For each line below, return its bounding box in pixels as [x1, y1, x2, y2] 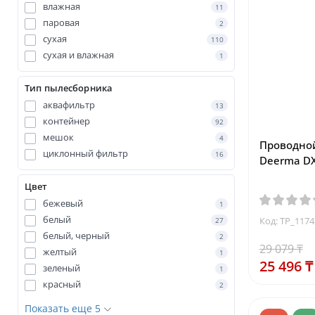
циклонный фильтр [43, 147, 128, 160]
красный [43, 278, 81, 290]
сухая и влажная [43, 49, 114, 61]
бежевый [43, 197, 83, 210]
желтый [43, 245, 77, 258]
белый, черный [43, 229, 110, 242]
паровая [43, 16, 79, 29]
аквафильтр [43, 98, 95, 111]
